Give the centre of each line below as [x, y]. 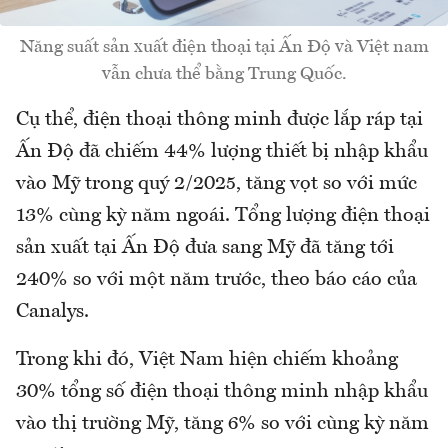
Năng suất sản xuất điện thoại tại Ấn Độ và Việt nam [224, 47]
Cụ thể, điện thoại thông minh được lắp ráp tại [219, 120]
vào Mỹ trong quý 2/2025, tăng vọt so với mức [216, 184]
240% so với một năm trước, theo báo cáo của [216, 280]
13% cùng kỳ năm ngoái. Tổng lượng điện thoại [223, 216]
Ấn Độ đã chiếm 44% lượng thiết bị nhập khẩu [222, 152]
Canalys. [52, 312]
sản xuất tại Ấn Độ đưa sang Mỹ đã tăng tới [205, 248]
